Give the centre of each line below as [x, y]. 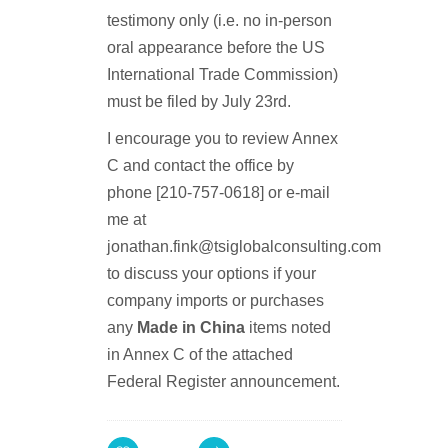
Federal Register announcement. [223, 381]
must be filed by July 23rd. [198, 101]
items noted [287, 327]
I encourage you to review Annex [222, 138]
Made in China [190, 327]
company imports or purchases [215, 300]
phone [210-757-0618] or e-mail [218, 192]
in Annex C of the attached [199, 354]
